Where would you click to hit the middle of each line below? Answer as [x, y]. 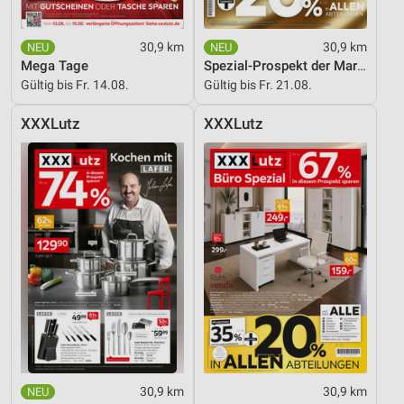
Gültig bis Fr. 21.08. [258, 85]
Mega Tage [55, 66]
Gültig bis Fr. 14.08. [75, 85]
